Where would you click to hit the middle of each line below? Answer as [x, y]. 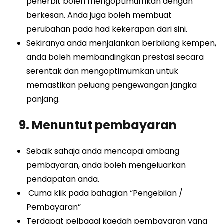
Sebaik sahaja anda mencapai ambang [103, 151]
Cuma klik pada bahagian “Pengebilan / [105, 193]
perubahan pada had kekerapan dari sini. [108, 29]
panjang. [43, 99]
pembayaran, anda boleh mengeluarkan [106, 165]
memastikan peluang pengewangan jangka [112, 85]
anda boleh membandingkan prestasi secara [115, 57]
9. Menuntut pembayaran [94, 125]
